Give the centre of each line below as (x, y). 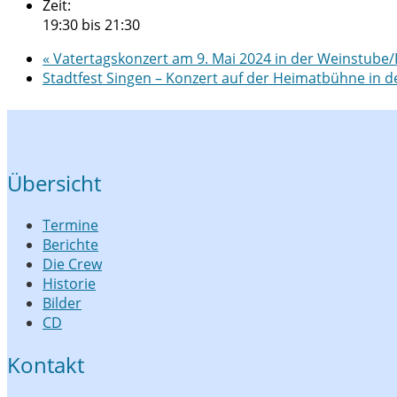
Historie (69, 284)
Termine (70, 226)
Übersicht (54, 183)
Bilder (62, 304)
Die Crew (72, 265)
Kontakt (46, 365)
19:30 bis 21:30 (91, 24)
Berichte (70, 245)
